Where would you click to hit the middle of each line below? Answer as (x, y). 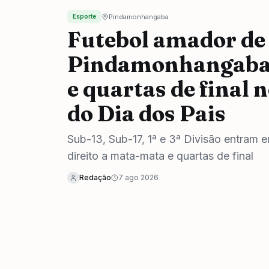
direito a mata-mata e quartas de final (160, 156)
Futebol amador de (166, 40)
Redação (95, 177)
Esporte (84, 16)
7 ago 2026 (138, 177)
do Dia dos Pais (147, 113)
